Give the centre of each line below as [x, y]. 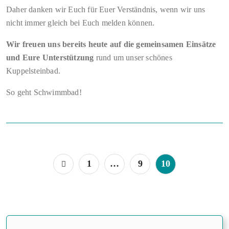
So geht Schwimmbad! [44, 93]
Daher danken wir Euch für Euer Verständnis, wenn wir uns [106, 10]
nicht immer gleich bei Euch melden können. [81, 23]
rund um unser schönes [133, 58]
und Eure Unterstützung [50, 58]
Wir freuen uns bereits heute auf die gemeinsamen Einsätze [111, 44]
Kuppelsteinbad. [33, 71]
